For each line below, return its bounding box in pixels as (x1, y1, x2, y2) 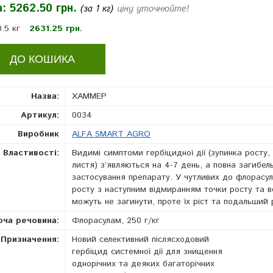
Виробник (18, 128, 59, 140)
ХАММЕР (72, 90, 107, 102)
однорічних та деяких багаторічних (72, 258, 214, 270)
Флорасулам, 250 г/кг (72, 214, 160, 227)
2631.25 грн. (29, 23, 82, 35)
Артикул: (21, 109, 59, 121)
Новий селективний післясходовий (72, 233, 209, 246)
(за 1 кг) (80, 3, 113, 15)
